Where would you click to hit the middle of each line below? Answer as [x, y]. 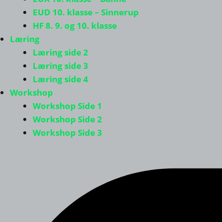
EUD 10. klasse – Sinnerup [85, 12]
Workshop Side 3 [67, 133]
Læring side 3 [60, 66]
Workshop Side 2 [67, 119]
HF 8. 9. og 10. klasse [75, 26]
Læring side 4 [60, 79]
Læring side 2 [60, 52]
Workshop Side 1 [67, 106]
